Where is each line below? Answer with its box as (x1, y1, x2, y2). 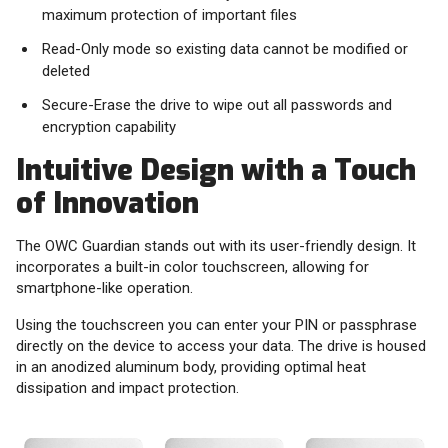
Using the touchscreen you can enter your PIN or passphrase (16, 316, 417, 335)
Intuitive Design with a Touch (16, 151, 416, 190)
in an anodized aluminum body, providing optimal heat (16, 358, 366, 377)
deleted (42, 62, 90, 81)
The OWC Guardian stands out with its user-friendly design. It (16, 237, 416, 256)
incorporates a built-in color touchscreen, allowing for (16, 258, 369, 277)
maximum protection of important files (42, 6, 297, 25)
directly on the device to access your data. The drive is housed (16, 337, 426, 356)
